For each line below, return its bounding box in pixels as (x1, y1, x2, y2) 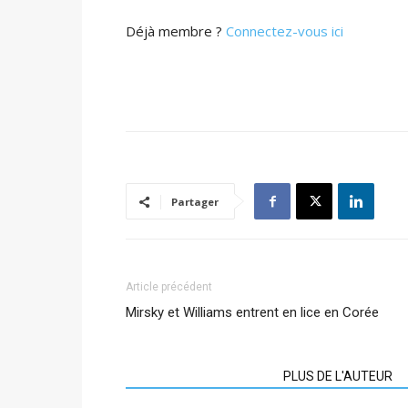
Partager (171, 195, 219, 209)
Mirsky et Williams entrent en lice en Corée (126, 304, 379, 321)
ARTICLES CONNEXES (137, 369, 261, 383)
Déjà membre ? (126, 22, 226, 40)
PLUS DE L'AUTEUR (283, 369, 393, 383)
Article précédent (126, 280, 212, 293)
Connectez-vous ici (226, 22, 343, 40)
